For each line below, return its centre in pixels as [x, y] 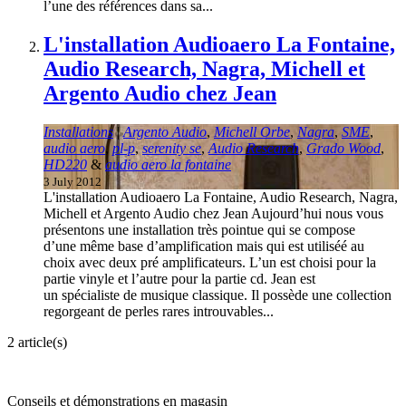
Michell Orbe [252, 131]
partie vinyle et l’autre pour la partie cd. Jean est [179, 278]
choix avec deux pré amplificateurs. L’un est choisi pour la [210, 262]
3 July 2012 [72, 181]
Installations [78, 131]
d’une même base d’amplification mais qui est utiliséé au [204, 246]
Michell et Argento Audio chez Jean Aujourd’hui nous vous [213, 213]
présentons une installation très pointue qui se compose [199, 229]
